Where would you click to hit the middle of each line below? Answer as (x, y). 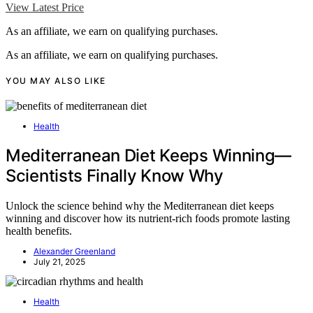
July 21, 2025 (59, 261)
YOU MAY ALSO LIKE (56, 81)
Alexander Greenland (74, 251)
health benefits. (39, 231)
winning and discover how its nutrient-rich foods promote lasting (148, 218)
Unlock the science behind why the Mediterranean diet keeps (140, 205)
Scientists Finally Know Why (115, 175)
